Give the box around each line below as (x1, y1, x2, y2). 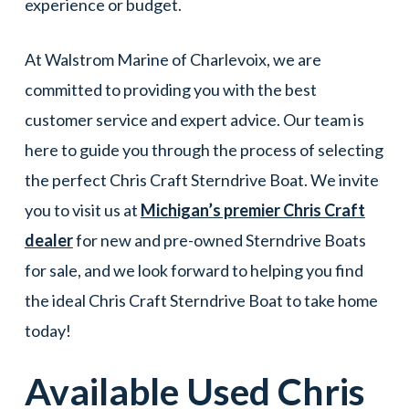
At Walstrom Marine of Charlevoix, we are (24, 48, 321, 69)
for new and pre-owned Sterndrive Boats (72, 229, 366, 250)
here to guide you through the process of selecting (24, 139, 383, 160)
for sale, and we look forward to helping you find (24, 259, 363, 280)
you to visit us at (24, 199, 141, 220)
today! (24, 320, 71, 341)
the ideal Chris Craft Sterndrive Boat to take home (24, 289, 378, 310)
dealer (24, 229, 73, 250)
